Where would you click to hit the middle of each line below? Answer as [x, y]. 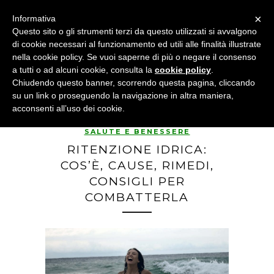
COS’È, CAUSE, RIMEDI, [137, 165]
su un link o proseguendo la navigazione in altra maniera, [123, 95]
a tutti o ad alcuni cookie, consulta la [83, 70]
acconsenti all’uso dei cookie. [68, 108]
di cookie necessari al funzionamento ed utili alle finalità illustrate [137, 44]
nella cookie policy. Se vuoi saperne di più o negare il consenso [134, 57]
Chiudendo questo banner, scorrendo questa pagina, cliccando [134, 83]
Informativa [34, 18]
